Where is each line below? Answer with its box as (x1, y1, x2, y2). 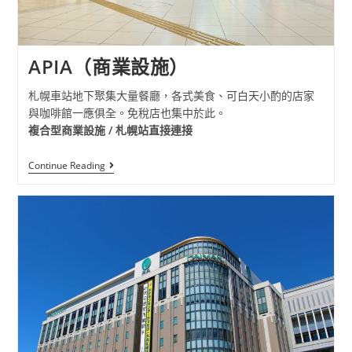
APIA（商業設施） (27, 53, 189, 79)
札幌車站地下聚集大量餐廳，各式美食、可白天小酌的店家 (27, 87, 314, 103)
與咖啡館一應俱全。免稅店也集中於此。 (27, 104, 226, 120)
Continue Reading (27, 158, 105, 172)
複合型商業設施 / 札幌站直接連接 (27, 122, 192, 137)
